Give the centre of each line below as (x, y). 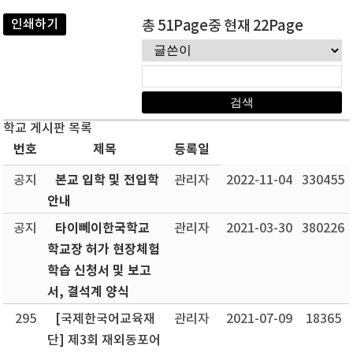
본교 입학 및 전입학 (108, 180)
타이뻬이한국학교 (103, 229)
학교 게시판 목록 (48, 128)
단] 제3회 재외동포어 (104, 340)
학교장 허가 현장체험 (104, 250)
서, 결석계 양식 (89, 292)
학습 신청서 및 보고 (100, 271)
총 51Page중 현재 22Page (223, 26)
